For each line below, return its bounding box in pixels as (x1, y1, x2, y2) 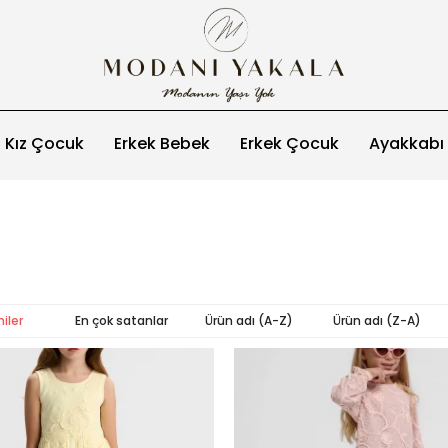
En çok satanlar (74, 312, 168, 329)
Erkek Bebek (114, 131, 210, 155)
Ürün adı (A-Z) (204, 312, 293, 329)
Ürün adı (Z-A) (332, 312, 421, 329)
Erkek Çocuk (240, 131, 339, 155)
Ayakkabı (369, 131, 444, 155)
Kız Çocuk (5, 131, 84, 155)
